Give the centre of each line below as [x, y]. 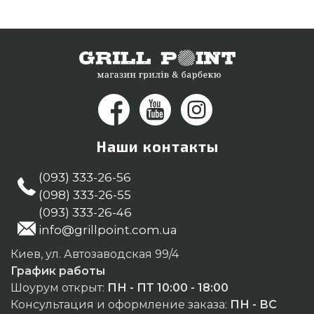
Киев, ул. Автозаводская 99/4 [95, 254]
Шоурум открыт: [59, 288]
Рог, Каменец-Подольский [98, 29]
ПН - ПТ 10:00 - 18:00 [168, 288]
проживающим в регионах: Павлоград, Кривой [157, 11]
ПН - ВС [253, 305]
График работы [58, 271]
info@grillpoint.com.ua [108, 230]
